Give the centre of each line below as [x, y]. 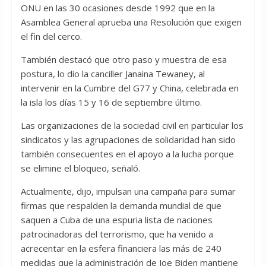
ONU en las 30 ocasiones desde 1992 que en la [118, 8]
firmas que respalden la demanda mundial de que [121, 206]
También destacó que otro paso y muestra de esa [123, 60]
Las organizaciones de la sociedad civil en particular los [132, 126]
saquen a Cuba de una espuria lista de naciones [116, 220]
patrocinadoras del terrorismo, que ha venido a [117, 234]
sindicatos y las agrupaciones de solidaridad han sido [128, 140]
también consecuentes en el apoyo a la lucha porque [127, 154]
